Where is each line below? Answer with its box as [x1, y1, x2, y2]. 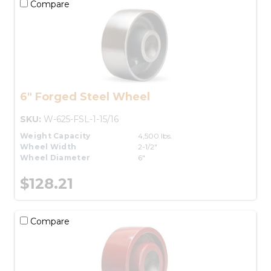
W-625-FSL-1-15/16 [44, 113, 119, 125]
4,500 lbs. [138, 131, 172, 140]
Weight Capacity [20, 131, 91, 140]
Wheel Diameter [20, 152, 91, 162]
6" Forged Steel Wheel [20, 90, 150, 103]
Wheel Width [20, 142, 77, 151]
